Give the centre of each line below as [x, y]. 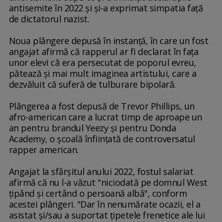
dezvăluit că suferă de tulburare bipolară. [92, 84]
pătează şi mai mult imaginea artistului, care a [103, 74]
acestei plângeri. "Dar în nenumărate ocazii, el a [105, 204]
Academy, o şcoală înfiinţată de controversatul [102, 139]
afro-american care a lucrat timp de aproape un [105, 117]
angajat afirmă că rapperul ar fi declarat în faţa [104, 52]
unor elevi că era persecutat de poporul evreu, [102, 63]
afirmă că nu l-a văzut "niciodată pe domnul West [108, 183]
